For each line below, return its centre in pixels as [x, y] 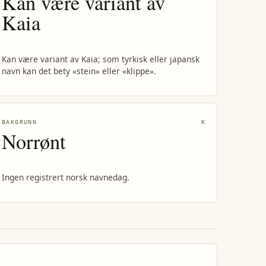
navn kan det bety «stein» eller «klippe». [79, 71]
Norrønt [34, 141]
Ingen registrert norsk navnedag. [66, 178]
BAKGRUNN [20, 122]
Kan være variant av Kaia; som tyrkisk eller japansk [101, 59]
